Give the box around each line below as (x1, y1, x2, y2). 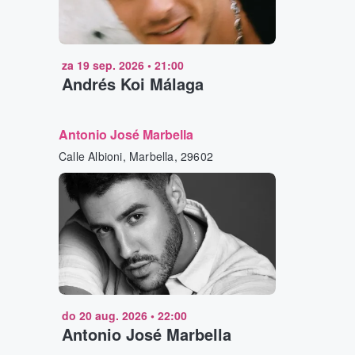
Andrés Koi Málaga (62, 72, 204, 96)
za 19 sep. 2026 (62, 57, 144, 74)
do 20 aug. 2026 (62, 307, 147, 324)
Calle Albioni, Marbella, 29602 (59, 148, 213, 165)
